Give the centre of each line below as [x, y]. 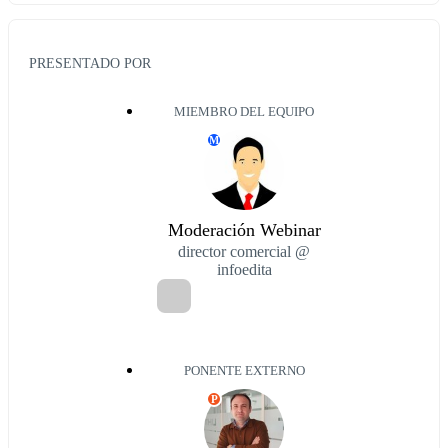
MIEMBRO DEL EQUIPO [244, 111]
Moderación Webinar [244, 229]
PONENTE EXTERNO [244, 370]
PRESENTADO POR [90, 62]
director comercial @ [244, 251]
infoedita [244, 269]
